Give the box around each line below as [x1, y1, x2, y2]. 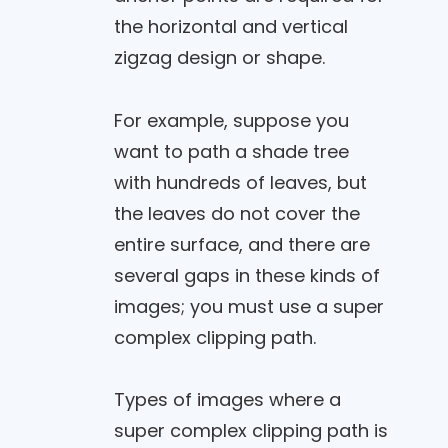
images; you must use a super [113, 293, 384, 319]
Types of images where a [113, 387, 341, 413]
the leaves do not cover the [113, 200, 360, 226]
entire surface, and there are [113, 231, 370, 257]
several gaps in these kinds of [113, 262, 380, 288]
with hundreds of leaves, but [113, 169, 367, 195]
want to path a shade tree [113, 138, 349, 164]
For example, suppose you [113, 107, 349, 133]
